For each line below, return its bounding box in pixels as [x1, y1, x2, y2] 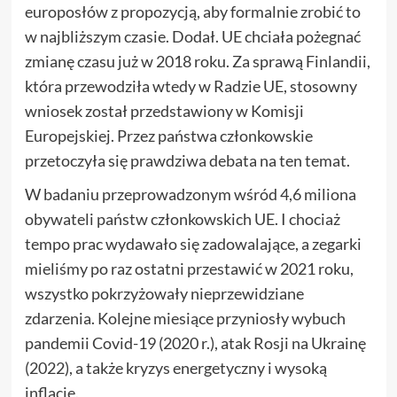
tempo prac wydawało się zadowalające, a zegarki [24, 233, 362, 253]
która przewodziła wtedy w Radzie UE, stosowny [24, 75, 357, 96]
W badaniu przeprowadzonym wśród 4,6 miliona [24, 183, 356, 204]
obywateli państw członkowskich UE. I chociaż [24, 208, 340, 229]
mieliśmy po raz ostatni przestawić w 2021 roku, [24, 258, 354, 278]
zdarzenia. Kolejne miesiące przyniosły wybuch [24, 307, 346, 328]
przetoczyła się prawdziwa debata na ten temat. [24, 150, 350, 170]
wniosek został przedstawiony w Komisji [24, 100, 304, 121]
